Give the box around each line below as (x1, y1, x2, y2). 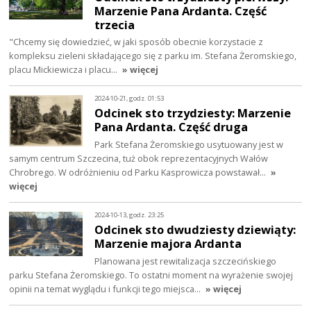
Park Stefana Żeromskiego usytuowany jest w (94, 138, 284, 151)
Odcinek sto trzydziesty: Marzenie (94, 105, 292, 121)
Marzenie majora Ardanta (94, 235, 242, 252)
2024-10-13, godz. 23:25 (94, 210, 165, 219)
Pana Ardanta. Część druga (94, 119, 249, 135)
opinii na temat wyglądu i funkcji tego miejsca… (9, 283, 203, 296)
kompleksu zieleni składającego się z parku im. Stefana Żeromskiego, (9, 49, 297, 62)
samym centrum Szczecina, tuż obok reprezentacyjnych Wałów (9, 152, 269, 165)
